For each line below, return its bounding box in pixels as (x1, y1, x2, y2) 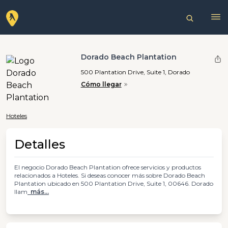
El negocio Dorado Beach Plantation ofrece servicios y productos (14, 163, 201, 171)
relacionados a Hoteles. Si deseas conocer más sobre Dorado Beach (14, 172, 205, 179)
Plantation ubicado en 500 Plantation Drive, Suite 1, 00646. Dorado (14, 180, 213, 187)
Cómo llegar (80, 80, 122, 88)
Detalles (14, 137, 65, 152)
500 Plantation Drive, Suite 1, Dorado (80, 68, 190, 76)
